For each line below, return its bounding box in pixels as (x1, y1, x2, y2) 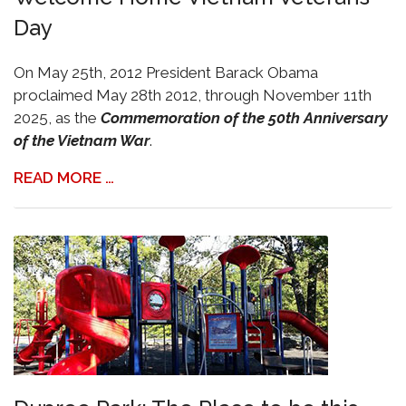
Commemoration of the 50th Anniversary (101, 109, 388, 127)
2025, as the (14, 109, 101, 127)
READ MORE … (14, 169, 114, 187)
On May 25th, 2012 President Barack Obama (14, 63, 318, 82)
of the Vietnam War (14, 131, 150, 150)
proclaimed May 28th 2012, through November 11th (14, 86, 372, 104)
